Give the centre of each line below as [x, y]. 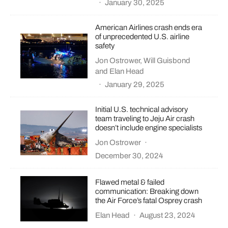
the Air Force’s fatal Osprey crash [149, 200]
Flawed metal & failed [130, 182]
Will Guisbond [167, 61]
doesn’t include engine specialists [149, 128]
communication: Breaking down [147, 191]
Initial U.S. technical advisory [142, 110]
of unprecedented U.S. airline [142, 37]
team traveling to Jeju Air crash [145, 119]
